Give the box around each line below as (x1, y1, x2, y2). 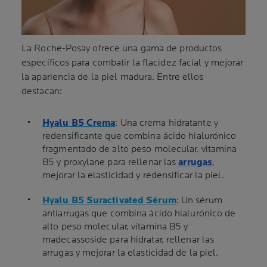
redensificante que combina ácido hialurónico (42, 130, 237, 142)
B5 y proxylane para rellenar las (42, 156, 179, 168)
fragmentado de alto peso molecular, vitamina (42, 143, 237, 155)
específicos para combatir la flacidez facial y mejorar (21, 57, 244, 69)
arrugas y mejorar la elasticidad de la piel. (42, 247, 219, 259)
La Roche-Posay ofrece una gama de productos (21, 42, 222, 54)
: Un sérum (176, 194, 222, 206)
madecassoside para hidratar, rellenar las (42, 234, 215, 246)
